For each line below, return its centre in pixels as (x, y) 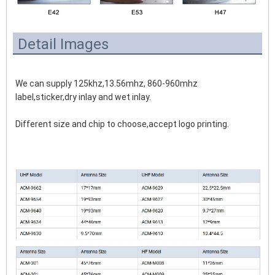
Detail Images (63, 45)
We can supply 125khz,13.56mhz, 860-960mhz (107, 84)
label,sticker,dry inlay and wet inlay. (83, 97)
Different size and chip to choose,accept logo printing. (122, 124)
